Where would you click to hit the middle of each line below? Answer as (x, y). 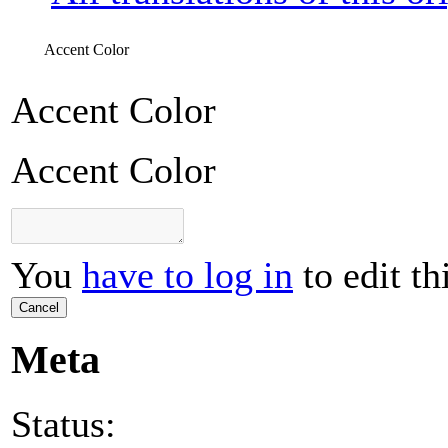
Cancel (39, 308)
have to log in (187, 275)
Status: (63, 423)
